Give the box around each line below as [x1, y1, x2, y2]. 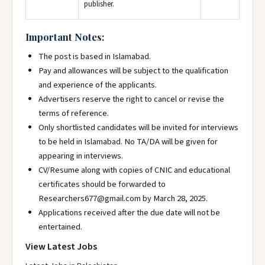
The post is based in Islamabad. [38, 50, 151, 63]
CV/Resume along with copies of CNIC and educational [38, 164, 230, 176]
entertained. [38, 221, 82, 233]
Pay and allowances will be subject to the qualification [38, 64, 228, 77]
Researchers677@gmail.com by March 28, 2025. [38, 192, 208, 205]
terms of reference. [38, 107, 109, 119]
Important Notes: [25, 30, 104, 43]
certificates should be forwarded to [38, 178, 166, 190]
